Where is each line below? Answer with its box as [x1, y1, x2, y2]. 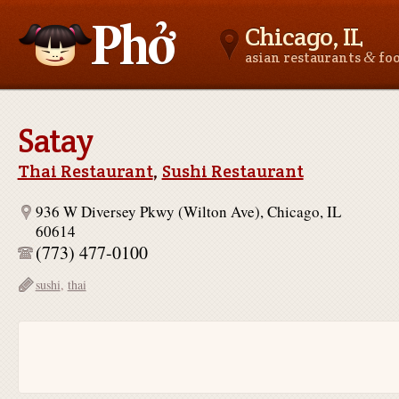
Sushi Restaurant [161, 159, 304, 183]
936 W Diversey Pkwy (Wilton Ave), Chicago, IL [35, 201, 341, 222]
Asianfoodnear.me [17, 100, 132, 120]
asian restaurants [244, 49, 363, 66]
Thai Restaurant [17, 159, 153, 183]
